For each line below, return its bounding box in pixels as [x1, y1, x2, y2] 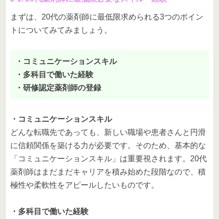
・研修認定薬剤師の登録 [15, 84, 101, 92]
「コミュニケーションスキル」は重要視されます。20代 [10, 154, 207, 163]
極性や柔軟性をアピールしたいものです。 [10, 181, 159, 190]
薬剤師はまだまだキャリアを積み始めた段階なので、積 [10, 168, 206, 176]
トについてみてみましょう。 [10, 26, 112, 35]
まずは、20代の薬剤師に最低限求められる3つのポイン [10, 13, 203, 22]
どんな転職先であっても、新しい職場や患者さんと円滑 [10, 128, 206, 137]
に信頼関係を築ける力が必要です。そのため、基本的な [10, 141, 206, 150]
